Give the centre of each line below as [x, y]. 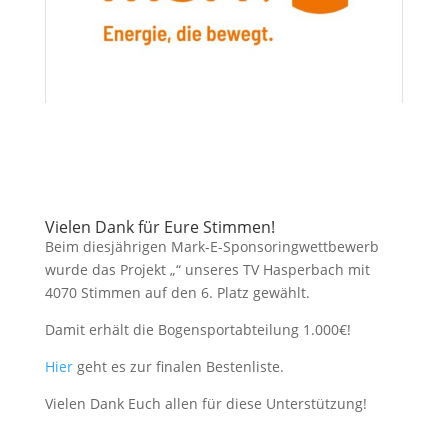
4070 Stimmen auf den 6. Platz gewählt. [177, 292]
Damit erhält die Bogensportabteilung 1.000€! [197, 329]
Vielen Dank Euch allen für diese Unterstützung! [205, 403]
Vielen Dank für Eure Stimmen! [159, 226]
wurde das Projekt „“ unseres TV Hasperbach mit [207, 269]
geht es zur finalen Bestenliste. [178, 366]
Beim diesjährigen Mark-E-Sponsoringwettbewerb [211, 246]
